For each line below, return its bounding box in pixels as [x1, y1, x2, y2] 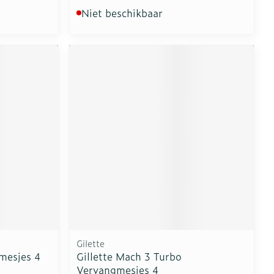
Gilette [76, 236, 105, 250]
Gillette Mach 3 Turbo [76, 248, 182, 264]
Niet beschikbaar [81, 6, 163, 21]
